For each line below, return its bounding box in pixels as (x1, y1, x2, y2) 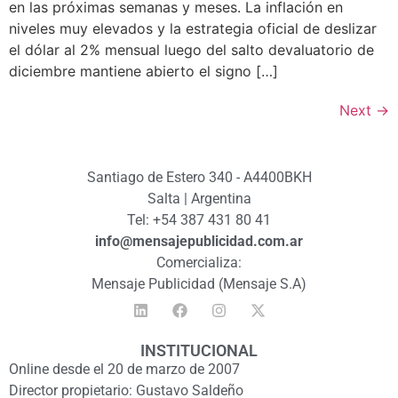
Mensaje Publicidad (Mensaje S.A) (92, 275, 306, 293)
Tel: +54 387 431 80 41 (127, 211, 271, 229)
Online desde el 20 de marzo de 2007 (9, 361, 240, 378)
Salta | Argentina (147, 190, 251, 208)
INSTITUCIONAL (140, 341, 258, 361)
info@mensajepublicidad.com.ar (95, 233, 303, 251)
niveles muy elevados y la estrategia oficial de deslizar (9, 19, 377, 37)
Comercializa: (156, 254, 242, 272)
